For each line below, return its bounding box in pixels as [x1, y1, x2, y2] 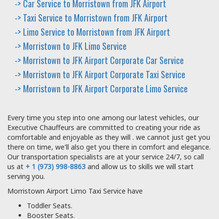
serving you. [7, 171, 45, 181]
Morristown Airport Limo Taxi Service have [7, 186, 143, 196]
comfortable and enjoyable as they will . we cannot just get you [7, 132, 210, 142]
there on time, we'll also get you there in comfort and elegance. [7, 142, 211, 152]
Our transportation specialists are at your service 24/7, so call [7, 152, 204, 161]
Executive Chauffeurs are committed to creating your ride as [7, 122, 200, 132]
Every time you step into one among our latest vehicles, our [7, 112, 199, 122]
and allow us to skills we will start [86, 161, 194, 171]
